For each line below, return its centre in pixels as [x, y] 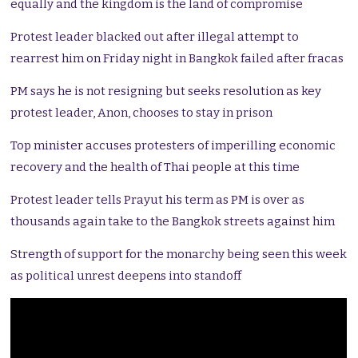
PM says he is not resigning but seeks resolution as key [166, 91]
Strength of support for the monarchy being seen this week [179, 255]
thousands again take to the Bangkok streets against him [173, 222]
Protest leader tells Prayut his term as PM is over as [158, 200]
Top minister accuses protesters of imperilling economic [173, 146]
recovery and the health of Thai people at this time [155, 167]
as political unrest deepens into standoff [126, 276]
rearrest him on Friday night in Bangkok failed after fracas [177, 59]
